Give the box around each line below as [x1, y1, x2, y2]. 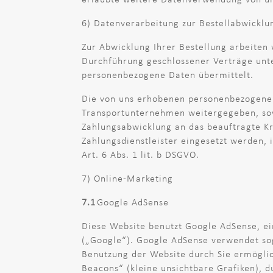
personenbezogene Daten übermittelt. [82, 70, 254, 80]
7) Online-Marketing [82, 174, 174, 184]
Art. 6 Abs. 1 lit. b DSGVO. [82, 150, 200, 160]
